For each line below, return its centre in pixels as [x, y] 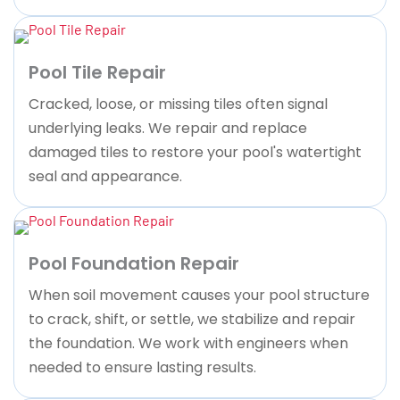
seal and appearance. [105, 176]
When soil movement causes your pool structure [199, 295]
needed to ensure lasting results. [142, 367]
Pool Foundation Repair [134, 263]
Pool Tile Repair [97, 72]
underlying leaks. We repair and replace [168, 128]
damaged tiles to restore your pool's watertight [195, 152]
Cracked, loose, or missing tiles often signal [178, 104]
